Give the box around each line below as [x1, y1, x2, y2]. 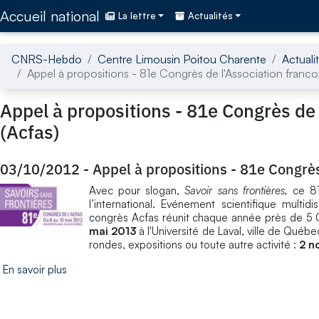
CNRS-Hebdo [11, 51, 82, 66]
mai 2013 [89, 224, 140, 238]
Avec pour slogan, [89, 183, 185, 197]
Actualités [188, 10, 234, 22]
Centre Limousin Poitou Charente [98, 51, 266, 66]
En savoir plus [3, 262, 67, 276]
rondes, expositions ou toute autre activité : [89, 237, 299, 251]
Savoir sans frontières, [184, 183, 288, 197]
